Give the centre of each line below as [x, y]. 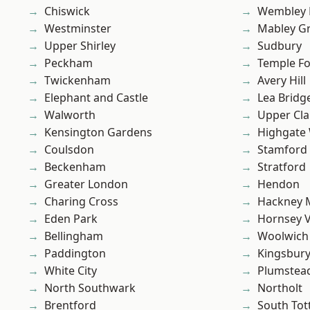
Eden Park [71, 219]
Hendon [279, 184]
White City [71, 271]
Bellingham [74, 236]
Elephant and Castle [96, 98]
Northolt [280, 288]
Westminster [78, 29]
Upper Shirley [80, 46]
